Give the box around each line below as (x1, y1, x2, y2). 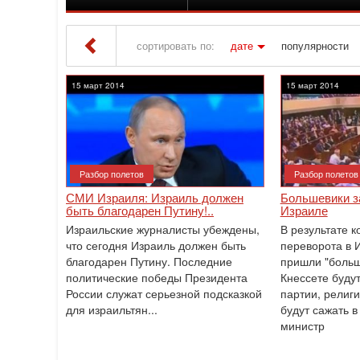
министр (280, 317, 325, 333)
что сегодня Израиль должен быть (66, 237, 246, 253)
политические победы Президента (66, 269, 247, 285)
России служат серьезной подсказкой (66, 285, 262, 301)
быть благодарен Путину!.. (66, 202, 214, 219)
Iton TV (137, 79, 171, 93)
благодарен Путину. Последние (66, 253, 232, 269)
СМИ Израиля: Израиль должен (66, 189, 243, 206)
